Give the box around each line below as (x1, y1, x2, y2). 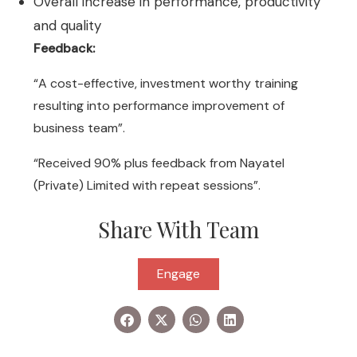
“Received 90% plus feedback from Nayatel (33, 155, 284, 171)
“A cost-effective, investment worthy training (33, 75, 298, 92)
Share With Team (98, 215, 259, 244)
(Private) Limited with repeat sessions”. (33, 177, 264, 194)
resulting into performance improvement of (33, 97, 284, 114)
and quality (33, 17, 101, 34)
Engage (157, 265, 200, 282)
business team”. (33, 120, 125, 136)
